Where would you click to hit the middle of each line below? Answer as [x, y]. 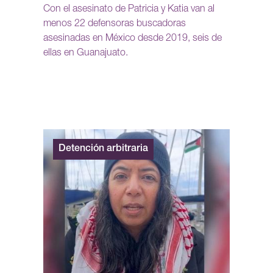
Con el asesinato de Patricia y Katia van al [129, 10]
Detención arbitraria [103, 150]
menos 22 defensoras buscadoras [115, 25]
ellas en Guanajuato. [86, 54]
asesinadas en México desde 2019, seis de [133, 39]
